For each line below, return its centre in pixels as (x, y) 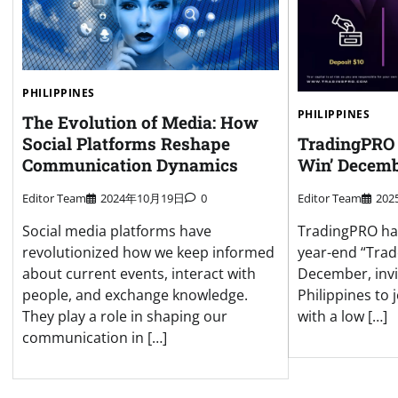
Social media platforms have (117, 231)
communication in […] (95, 338)
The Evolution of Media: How (140, 123)
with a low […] (342, 317)
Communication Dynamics (130, 165)
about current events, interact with (139, 274)
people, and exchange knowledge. (135, 295)
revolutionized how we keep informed (148, 253)
